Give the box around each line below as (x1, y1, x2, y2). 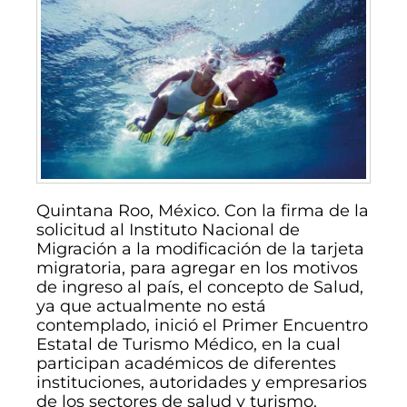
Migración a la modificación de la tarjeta (36, 238, 364, 259)
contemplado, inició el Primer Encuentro (36, 314, 368, 335)
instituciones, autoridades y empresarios (36, 372, 367, 392)
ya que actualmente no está (36, 295, 266, 316)
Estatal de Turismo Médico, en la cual (36, 333, 341, 354)
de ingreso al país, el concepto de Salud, (36, 276, 363, 297)
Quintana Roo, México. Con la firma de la (36, 200, 369, 221)
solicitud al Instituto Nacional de (36, 219, 300, 240)
